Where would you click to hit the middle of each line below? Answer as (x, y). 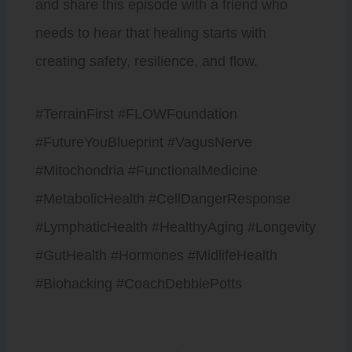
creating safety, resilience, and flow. (146, 61)
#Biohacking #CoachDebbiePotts (138, 284)
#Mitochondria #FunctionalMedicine (146, 170)
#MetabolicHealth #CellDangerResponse (163, 199)
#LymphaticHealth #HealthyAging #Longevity (175, 227)
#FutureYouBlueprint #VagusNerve (143, 142)
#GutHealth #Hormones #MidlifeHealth (156, 255)
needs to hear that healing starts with (150, 33)
